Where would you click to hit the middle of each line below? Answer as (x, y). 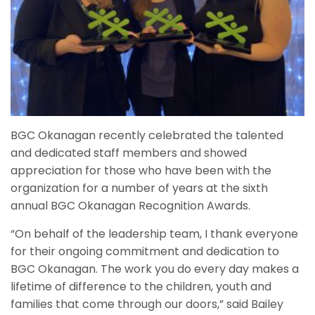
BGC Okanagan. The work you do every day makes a (155, 269)
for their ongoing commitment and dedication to (145, 252)
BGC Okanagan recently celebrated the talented (147, 136)
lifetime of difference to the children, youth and (141, 287)
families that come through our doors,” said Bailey (147, 304)
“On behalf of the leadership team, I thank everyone (154, 234)
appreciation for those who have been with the (141, 171)
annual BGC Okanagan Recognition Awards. (130, 206)
